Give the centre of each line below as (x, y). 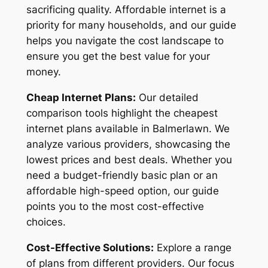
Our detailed (167, 97)
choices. (46, 222)
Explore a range (192, 247)
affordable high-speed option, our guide (122, 191)
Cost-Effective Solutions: (90, 247)
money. (43, 72)
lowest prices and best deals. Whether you (129, 159)
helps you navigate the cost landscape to (125, 41)
